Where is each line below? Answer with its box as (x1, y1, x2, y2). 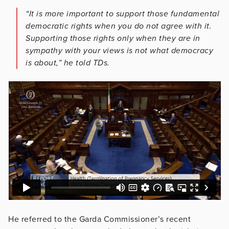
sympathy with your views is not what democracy (26, 45, 213, 56)
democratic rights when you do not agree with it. (26, 20, 212, 31)
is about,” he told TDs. (26, 57, 110, 68)
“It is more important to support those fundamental (26, 8, 219, 19)
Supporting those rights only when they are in (26, 33, 200, 43)
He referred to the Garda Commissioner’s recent (8, 214, 191, 224)
